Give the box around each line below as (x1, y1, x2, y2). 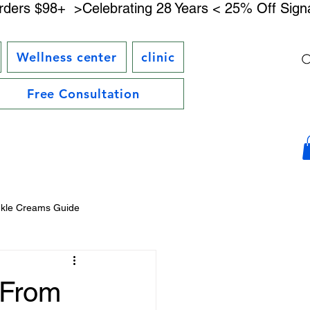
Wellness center (16, 49, 117, 65)
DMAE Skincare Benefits (22, 257, 129, 269)
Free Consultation (26, 86, 140, 102)
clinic (141, 49, 175, 65)
